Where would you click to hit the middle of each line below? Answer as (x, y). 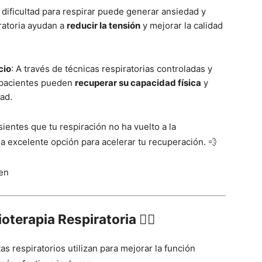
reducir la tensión (104, 26)
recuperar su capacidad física (138, 83)
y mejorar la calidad (182, 26)
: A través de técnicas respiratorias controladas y (112, 69)
